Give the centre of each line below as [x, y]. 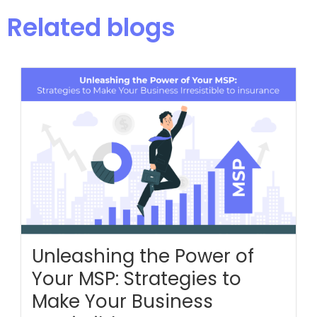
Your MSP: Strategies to [137, 278]
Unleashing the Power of [143, 256]
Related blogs [91, 27]
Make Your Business [122, 301]
